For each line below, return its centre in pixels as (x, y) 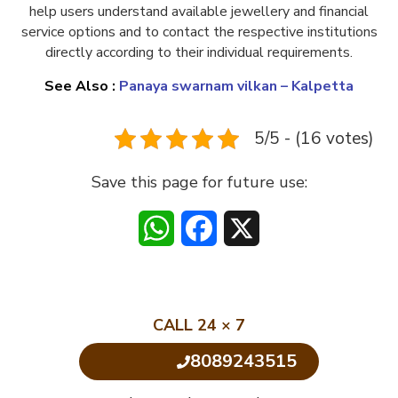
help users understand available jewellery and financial (199, 12)
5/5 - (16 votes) (314, 139)
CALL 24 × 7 (199, 326)
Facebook (247, 229)
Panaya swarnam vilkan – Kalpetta (236, 87)
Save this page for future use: (199, 183)
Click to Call (139, 362)
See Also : (82, 87)
